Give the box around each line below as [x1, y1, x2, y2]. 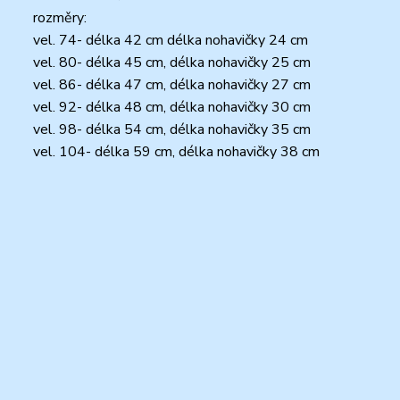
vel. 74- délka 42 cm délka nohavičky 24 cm [33, 29, 308, 50]
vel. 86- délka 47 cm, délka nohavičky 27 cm [33, 74, 311, 95]
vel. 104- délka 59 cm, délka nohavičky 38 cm [33, 141, 320, 162]
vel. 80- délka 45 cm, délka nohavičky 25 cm [33, 52, 311, 72]
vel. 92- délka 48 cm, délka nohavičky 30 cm [33, 96, 311, 117]
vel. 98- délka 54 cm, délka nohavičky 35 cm [33, 119, 311, 139]
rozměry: [33, 7, 87, 28]
